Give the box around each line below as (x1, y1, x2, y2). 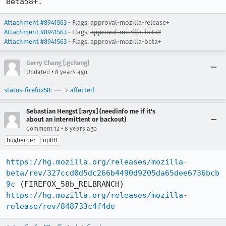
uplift (43, 137, 58, 144)
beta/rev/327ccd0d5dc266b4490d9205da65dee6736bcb (6, 168, 219, 178)
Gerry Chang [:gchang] (26, 59, 89, 67)
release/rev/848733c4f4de (6, 202, 115, 211)
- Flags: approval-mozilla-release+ (67, 19, 169, 26)
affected (70, 86, 94, 94)
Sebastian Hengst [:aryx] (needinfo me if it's (26, 107, 155, 115)
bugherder (7, 137, 36, 144)
